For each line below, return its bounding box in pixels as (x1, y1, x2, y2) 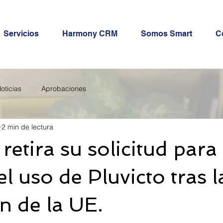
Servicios (3, 29, 39, 38)
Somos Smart (141, 29, 192, 38)
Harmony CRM (62, 29, 117, 38)
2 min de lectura (1, 122, 53, 131)
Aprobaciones (41, 84, 86, 93)
